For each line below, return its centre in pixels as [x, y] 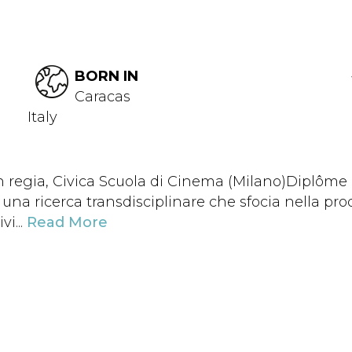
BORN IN [106, 76]
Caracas [103, 97]
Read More [67, 222]
